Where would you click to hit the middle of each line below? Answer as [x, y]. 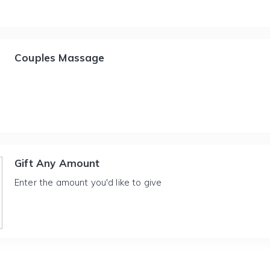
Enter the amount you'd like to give [88, 182]
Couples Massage [60, 58]
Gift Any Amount [57, 163]
